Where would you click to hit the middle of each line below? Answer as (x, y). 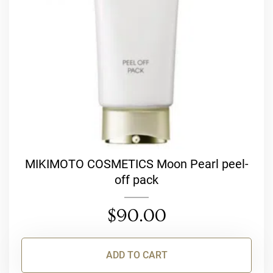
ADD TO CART (136, 255)
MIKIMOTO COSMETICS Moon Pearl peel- (136, 164)
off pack (136, 180)
